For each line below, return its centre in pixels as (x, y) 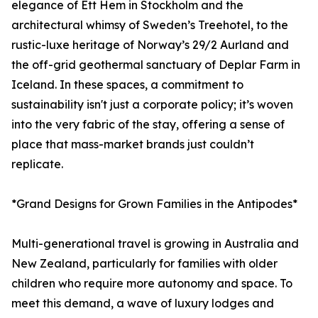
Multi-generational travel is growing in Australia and (155, 244)
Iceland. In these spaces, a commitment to (127, 85)
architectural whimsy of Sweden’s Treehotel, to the (150, 25)
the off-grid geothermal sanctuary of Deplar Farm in (156, 65)
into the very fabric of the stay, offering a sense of (148, 125)
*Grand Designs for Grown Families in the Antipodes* (154, 204)
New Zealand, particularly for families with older (144, 264)
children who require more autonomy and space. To (152, 284)
